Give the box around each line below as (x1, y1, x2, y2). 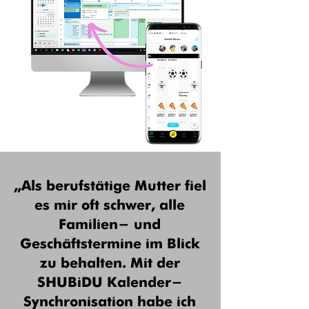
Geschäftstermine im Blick (19, 238, 200, 252)
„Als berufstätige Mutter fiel (13, 180, 206, 194)
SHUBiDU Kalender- (37, 277, 183, 290)
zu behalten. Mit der (39, 257, 180, 271)
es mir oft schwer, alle (34, 199, 185, 213)
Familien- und (59, 219, 161, 232)
